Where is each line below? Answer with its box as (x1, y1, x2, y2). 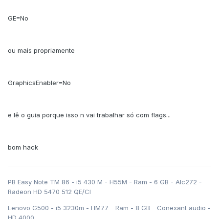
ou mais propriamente (8, 46, 75, 55)
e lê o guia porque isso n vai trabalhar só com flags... (8, 111, 171, 119)
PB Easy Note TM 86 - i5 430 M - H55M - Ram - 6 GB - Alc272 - (8, 178, 202, 186)
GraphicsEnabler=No (8, 79, 71, 87)
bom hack (8, 143, 38, 152)
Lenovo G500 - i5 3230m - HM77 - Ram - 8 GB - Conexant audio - (8, 204, 211, 212)
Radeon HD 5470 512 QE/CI (8, 188, 91, 196)
